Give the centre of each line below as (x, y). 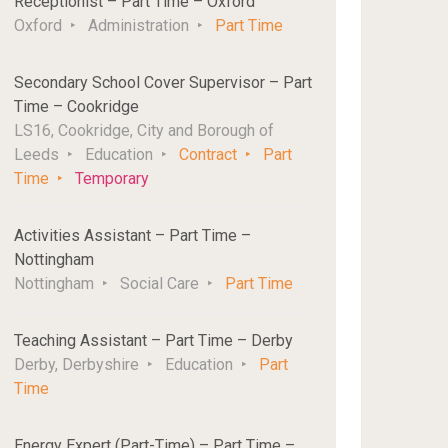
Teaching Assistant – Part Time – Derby (154, 340)
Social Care (160, 283)
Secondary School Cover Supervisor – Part (163, 82)
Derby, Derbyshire (77, 364)
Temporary (112, 178)
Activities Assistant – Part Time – (133, 235)
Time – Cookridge (77, 106)
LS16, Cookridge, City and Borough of (144, 130)
